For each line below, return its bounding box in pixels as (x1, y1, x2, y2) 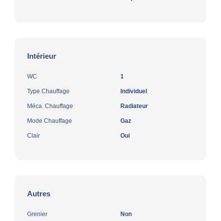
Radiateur (120, 102, 148, 110)
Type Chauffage (27, 87, 70, 95)
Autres (27, 189, 50, 198)
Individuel (120, 87, 147, 95)
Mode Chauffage (27, 117, 72, 124)
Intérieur (27, 51, 56, 60)
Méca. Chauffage (27, 102, 73, 110)
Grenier (27, 210, 47, 218)
